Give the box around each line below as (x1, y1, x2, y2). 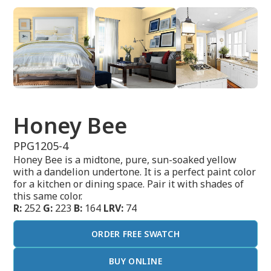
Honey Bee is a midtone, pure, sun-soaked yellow (13, 153, 237, 167)
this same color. (13, 189, 83, 203)
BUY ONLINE (109, 255, 162, 267)
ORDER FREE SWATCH (91, 228, 180, 240)
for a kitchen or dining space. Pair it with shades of (13, 177, 244, 191)
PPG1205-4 (13, 139, 69, 154)
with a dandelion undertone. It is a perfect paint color (13, 165, 256, 179)
